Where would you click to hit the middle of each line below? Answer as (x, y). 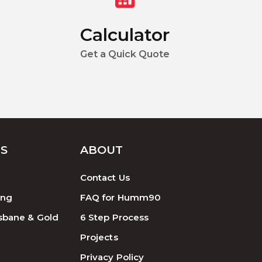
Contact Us (105, 178)
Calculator (125, 35)
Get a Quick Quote (125, 54)
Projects (99, 237)
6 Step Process (114, 218)
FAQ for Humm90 (120, 198)
